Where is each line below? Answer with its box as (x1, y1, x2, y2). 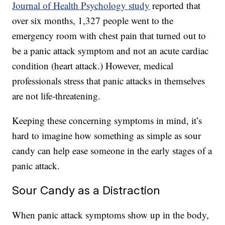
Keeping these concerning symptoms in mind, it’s (12, 114, 202, 127)
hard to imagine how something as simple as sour (12, 129, 201, 142)
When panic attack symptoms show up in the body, (12, 208, 209, 221)
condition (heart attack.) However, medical (12, 59, 174, 72)
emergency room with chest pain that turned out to (12, 29, 206, 42)
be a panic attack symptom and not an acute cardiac (12, 44, 209, 57)
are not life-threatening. (12, 89, 101, 102)
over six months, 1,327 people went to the (12, 14, 174, 27)
